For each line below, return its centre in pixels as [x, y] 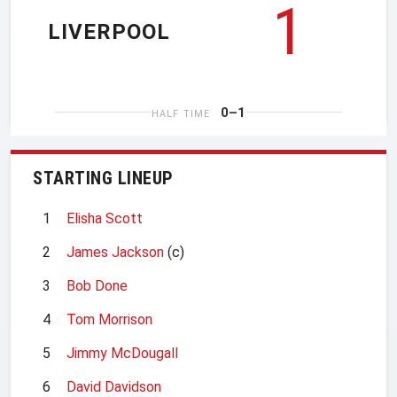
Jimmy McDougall [122, 353]
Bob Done [97, 285]
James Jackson [115, 252]
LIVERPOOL [109, 32]
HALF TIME [181, 113]
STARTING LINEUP [103, 178]
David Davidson [114, 386]
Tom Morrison [109, 319]
